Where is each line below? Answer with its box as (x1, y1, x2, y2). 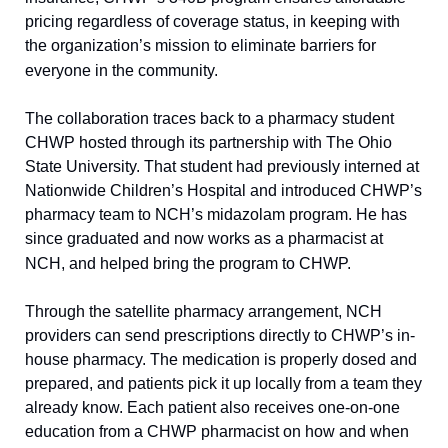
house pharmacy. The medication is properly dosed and (25, 350, 417, 368)
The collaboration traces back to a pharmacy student (25, 109, 394, 127)
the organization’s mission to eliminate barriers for (25, 36, 376, 54)
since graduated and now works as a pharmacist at (25, 229, 383, 247)
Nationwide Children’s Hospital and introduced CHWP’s (25, 181, 422, 199)
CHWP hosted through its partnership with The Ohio (25, 133, 392, 151)
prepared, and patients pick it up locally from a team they (25, 374, 422, 392)
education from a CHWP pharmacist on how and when (25, 422, 409, 440)
